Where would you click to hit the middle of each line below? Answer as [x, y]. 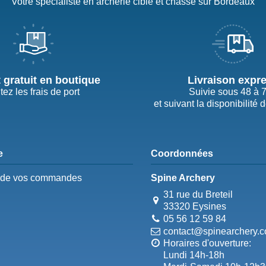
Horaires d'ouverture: [208, 243]
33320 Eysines [195, 207]
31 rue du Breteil [198, 195]
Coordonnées [182, 154]
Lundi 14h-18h [194, 255]
